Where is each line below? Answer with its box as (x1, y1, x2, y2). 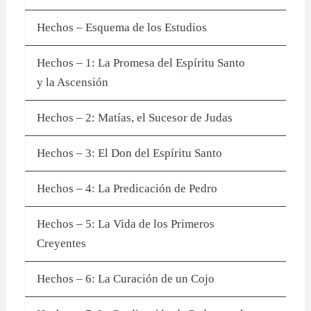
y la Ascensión (37, 75, 109, 89)
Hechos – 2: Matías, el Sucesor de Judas (37, 110, 233, 124)
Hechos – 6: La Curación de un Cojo (37, 271, 215, 285)
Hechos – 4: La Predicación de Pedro (37, 181, 218, 195)
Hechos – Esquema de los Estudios (37, 20, 208, 34)
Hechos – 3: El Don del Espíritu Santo (37, 146, 223, 160)
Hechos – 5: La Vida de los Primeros (37, 217, 215, 230)
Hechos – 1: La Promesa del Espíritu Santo (37, 56, 246, 69)
